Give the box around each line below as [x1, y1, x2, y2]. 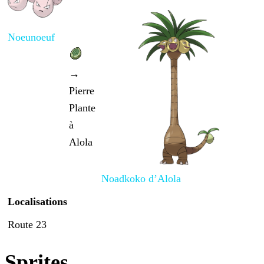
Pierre [69, 85, 94, 97]
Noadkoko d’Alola [101, 173, 181, 185]
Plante [69, 102, 95, 114]
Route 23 [8, 219, 47, 231]
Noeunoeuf [8, 31, 55, 44]
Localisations [8, 196, 67, 208]
